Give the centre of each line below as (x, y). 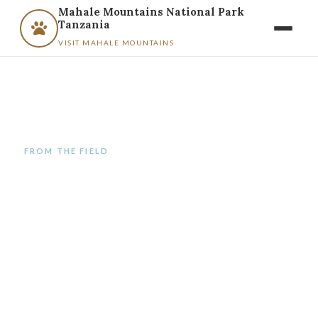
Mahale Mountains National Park (151, 12)
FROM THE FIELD (66, 151)
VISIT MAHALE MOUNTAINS (116, 43)
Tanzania (84, 24)
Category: (79, 183)
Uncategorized (215, 183)
